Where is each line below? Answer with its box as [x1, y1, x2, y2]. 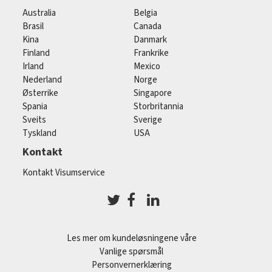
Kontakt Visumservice [22, 166, 105, 179]
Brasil [22, 20, 44, 33]
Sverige [134, 114, 163, 126]
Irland [22, 60, 44, 73]
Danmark [134, 33, 168, 46]
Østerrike [22, 87, 58, 100]
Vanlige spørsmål [100, 245, 163, 258]
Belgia [134, 7, 158, 19]
